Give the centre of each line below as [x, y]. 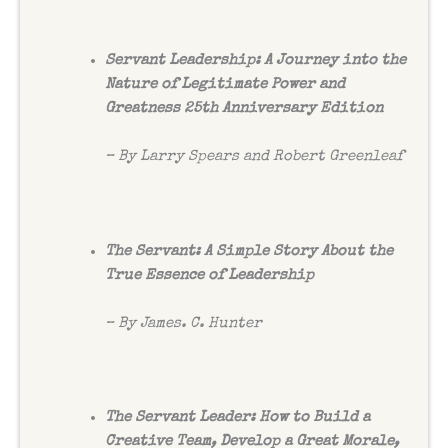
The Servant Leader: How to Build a [237, 418]
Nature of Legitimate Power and [225, 85]
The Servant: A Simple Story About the [249, 251]
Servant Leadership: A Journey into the [255, 61]
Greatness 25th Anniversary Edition [244, 109]
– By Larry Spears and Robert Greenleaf [254, 157]
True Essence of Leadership [209, 275]
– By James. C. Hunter [183, 323]
